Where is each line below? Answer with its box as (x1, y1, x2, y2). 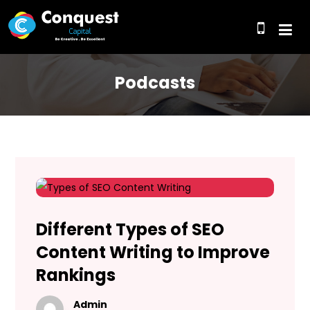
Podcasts (115, 71, 195, 94)
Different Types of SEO (36, 218, 225, 241)
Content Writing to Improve (36, 241, 271, 264)
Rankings (36, 264, 116, 286)
